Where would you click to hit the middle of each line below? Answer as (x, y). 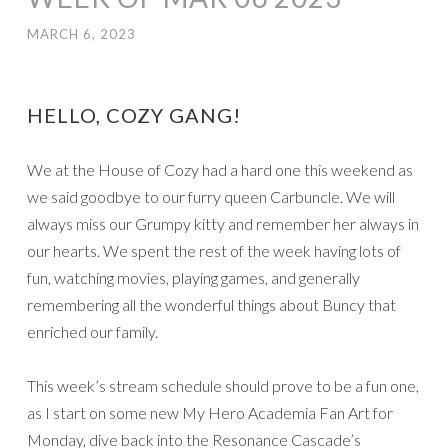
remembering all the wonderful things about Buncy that (211, 305)
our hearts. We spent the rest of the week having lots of (214, 251)
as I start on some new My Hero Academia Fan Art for (210, 413)
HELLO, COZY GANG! (134, 115)
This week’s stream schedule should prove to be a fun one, (223, 386)
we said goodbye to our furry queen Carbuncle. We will (211, 197)
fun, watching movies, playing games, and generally (193, 278)
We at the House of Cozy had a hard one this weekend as (220, 170)
